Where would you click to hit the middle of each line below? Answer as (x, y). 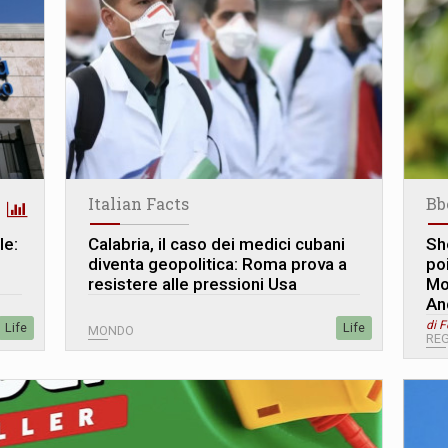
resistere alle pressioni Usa (192, 284)
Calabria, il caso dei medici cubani (216, 244)
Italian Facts (138, 204)
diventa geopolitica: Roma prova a (217, 264)
